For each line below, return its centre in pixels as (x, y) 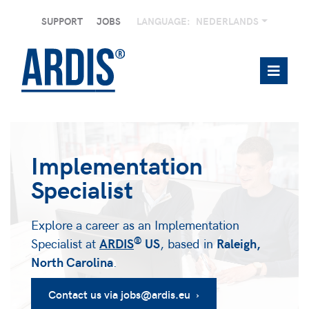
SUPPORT (62, 21)
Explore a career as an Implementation (135, 225)
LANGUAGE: (164, 21)
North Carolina (72, 262)
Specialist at (65, 243)
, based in (188, 243)
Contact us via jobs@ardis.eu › (124, 295)
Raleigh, (239, 243)
